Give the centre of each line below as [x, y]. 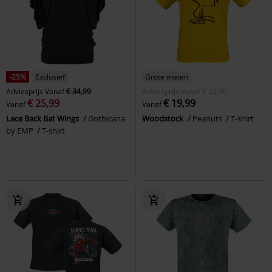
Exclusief [50, 76]
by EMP [21, 130]
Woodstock [164, 118]
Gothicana [107, 118]
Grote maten [167, 76]
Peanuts [208, 118]
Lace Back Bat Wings [43, 118]
